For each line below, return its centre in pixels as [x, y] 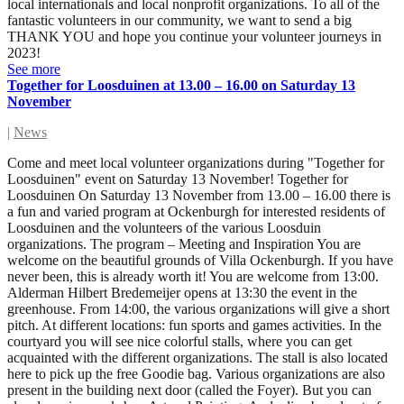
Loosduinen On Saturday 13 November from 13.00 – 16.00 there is [199, 196]
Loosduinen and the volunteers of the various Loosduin [164, 228]
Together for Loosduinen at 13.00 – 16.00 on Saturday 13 [181, 86]
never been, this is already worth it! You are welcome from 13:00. [193, 277]
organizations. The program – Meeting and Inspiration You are [184, 244]
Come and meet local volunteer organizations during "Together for [196, 163]
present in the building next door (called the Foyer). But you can [189, 390]
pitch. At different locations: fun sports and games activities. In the [194, 326]
